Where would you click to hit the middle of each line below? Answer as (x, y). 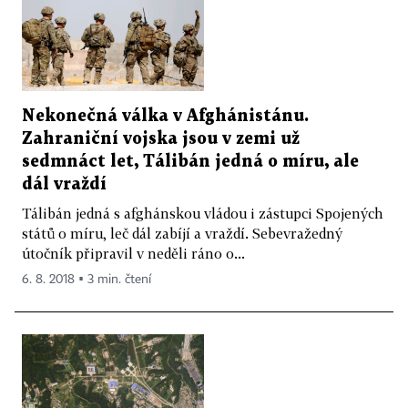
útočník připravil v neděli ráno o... (133, 254)
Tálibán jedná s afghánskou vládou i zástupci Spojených (203, 214)
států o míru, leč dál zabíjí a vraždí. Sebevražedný (182, 234)
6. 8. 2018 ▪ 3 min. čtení (87, 280)
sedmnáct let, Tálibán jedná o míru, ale (190, 162)
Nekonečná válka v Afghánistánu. (165, 117)
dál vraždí (64, 185)
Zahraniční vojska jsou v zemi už (161, 139)
